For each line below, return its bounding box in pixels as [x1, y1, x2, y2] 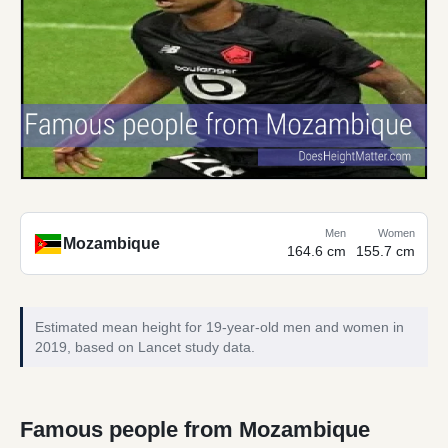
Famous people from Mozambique [20, 417, 370, 443]
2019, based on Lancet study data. [35, 339, 255, 356]
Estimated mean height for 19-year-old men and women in [35, 319, 404, 336]
